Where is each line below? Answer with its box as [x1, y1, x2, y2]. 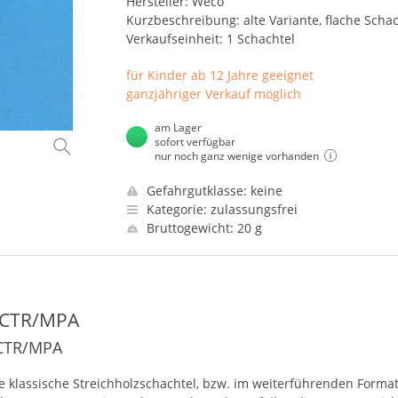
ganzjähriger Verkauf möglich [125, 85, 301, 102]
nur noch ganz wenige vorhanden [154, 148, 319, 163]
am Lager [154, 120, 202, 135]
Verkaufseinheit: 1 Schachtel [125, 30, 295, 47]
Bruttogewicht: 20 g [142, 219, 262, 236]
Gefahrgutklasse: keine [142, 182, 283, 199]
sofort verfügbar [154, 134, 235, 149]
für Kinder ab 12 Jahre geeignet [125, 67, 314, 84]
